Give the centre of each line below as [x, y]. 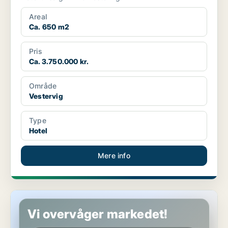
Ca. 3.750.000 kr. [59, 62]
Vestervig [46, 96]
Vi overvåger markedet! [98, 214]
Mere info [114, 156]
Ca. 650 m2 [49, 27]
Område [43, 86]
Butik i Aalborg [36, 195]
